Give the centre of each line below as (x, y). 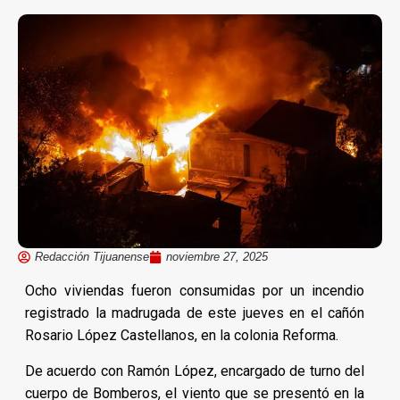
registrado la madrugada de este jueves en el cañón (195, 312)
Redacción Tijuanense (92, 256)
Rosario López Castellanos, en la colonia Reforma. (182, 335)
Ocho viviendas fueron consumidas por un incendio (195, 290)
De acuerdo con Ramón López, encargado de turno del (195, 371)
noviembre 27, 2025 (217, 256)
